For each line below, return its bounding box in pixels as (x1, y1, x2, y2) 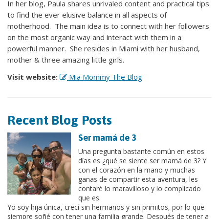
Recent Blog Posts (7, 112, 112, 128)
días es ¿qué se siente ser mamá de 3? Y (78, 155, 206, 165)
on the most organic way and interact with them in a (7, 32, 181, 42)
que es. (78, 193, 101, 202)
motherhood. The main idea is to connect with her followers (7, 21, 209, 31)
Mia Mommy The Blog (67, 71, 142, 82)
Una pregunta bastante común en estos (78, 146, 204, 156)
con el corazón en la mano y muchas (78, 165, 195, 175)
